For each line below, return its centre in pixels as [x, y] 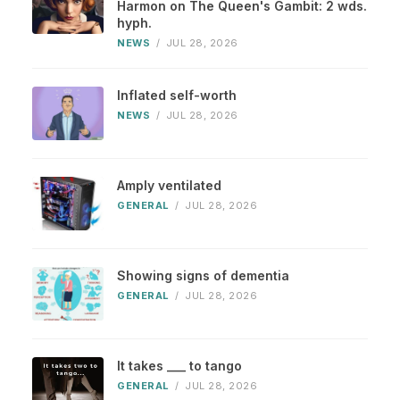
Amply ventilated [169, 186]
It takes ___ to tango [179, 366]
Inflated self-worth [177, 96]
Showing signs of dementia [203, 276]
